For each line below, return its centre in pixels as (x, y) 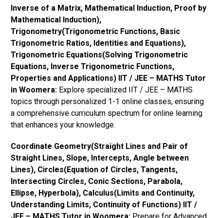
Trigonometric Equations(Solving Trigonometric (100, 54)
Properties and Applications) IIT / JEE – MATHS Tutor (109, 78)
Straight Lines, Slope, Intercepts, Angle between (100, 158)
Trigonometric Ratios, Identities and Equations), (99, 43)
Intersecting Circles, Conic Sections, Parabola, (97, 181)
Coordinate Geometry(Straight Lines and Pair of (100, 146)
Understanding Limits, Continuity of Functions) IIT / (104, 204)
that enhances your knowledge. (63, 125)
